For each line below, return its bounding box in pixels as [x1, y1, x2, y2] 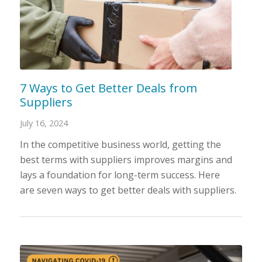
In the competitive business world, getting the [19, 137, 221, 151]
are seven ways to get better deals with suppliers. [19, 183, 236, 196]
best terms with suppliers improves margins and [19, 153, 232, 166]
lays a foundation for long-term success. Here [19, 168, 220, 181]
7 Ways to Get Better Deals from [19, 80, 197, 96]
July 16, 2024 [19, 117, 68, 129]
